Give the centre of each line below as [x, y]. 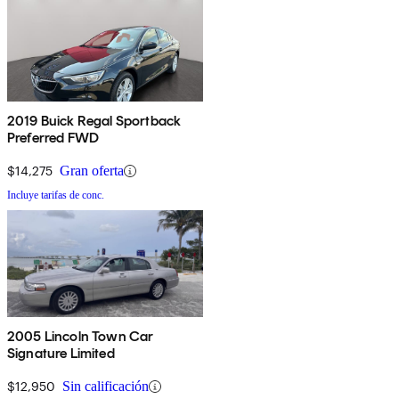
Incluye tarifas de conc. [56, 195]
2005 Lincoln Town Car [81, 337]
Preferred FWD [53, 138]
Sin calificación [106, 387]
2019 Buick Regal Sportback [94, 121]
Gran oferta [92, 171]
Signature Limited [61, 354]
